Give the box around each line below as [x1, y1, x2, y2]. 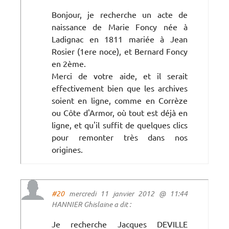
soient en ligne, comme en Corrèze [52, 95, 188, 105]
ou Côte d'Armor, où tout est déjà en [52, 107, 188, 118]
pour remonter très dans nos [52, 131, 188, 142]
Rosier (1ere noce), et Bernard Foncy [52, 45, 188, 56]
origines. [52, 144, 83, 154]
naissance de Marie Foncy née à [52, 21, 188, 32]
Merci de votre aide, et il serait [52, 70, 188, 81]
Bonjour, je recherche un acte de [52, 9, 188, 19]
